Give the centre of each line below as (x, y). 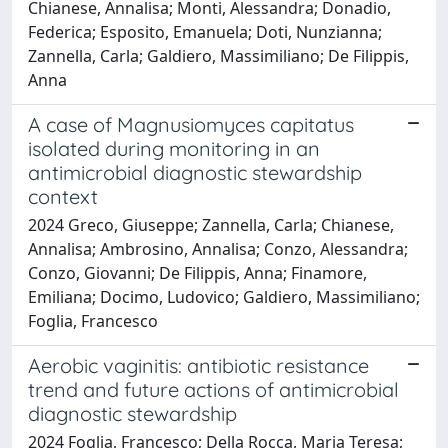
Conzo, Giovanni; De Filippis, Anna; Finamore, (197, 272)
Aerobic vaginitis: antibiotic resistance (198, 365)
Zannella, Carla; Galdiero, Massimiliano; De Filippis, (218, 55)
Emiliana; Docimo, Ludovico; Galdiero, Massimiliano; (224, 296)
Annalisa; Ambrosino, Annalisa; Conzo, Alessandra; (218, 248)
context (63, 196)
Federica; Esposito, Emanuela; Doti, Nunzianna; (205, 31)
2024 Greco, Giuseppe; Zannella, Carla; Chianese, (211, 224)
